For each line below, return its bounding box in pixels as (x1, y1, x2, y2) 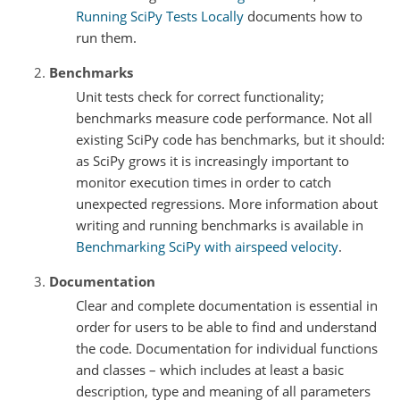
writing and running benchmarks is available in (76, 215, 363, 234)
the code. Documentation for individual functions (76, 338, 378, 357)
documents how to (244, 6, 362, 25)
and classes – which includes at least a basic (76, 360, 344, 379)
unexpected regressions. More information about (76, 194, 378, 212)
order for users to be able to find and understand (76, 317, 377, 336)
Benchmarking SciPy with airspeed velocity (76, 237, 338, 255)
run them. (76, 28, 137, 46)
